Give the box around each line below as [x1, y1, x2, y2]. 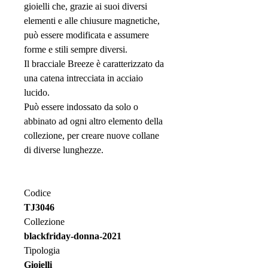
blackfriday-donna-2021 [24, 231, 121, 241]
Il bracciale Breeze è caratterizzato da [24, 59, 164, 69]
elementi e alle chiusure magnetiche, [24, 16, 160, 26]
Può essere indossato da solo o [24, 102, 138, 112]
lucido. [24, 87, 50, 98]
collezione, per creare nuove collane [24, 130, 159, 141]
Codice [24, 188, 51, 198]
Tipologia [24, 245, 60, 255]
